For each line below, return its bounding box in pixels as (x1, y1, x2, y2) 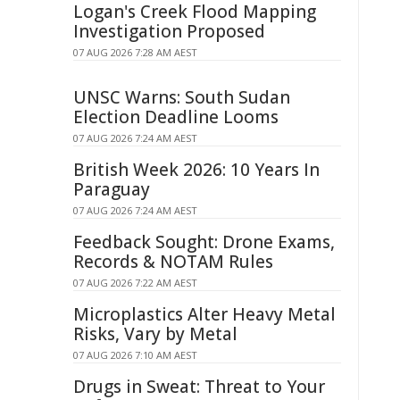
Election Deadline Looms (73, 105, 279, 129)
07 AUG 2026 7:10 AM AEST (73, 348, 197, 362)
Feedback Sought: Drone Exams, (73, 230, 335, 254)
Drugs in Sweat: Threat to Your (73, 375, 325, 398)
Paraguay (73, 178, 150, 201)
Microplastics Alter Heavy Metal (73, 303, 336, 326)
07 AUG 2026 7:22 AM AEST (73, 276, 197, 289)
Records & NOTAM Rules (73, 250, 273, 273)
